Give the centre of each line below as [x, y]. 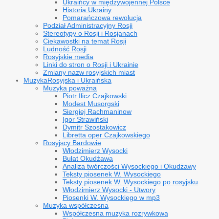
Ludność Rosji [65, 49]
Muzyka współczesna [76, 205]
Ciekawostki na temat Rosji [85, 41]
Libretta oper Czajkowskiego [106, 135]
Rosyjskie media [68, 57]
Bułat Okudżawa [88, 158]
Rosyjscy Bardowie [72, 143]
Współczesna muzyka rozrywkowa [115, 213]
